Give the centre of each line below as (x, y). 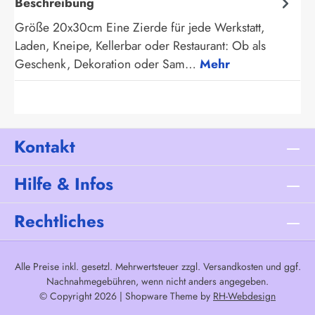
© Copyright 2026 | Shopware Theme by (126, 296)
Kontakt (45, 147)
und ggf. (282, 267)
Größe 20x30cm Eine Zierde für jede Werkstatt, (140, 28)
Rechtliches (59, 221)
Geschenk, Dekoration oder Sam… (107, 64)
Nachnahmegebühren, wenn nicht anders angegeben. (157, 282)
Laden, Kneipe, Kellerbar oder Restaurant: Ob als (140, 46)
